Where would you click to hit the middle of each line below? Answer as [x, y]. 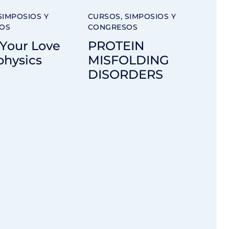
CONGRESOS [112, 27]
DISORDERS [125, 75]
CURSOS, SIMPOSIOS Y [132, 17]
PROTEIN [116, 46]
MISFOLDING [128, 60]
